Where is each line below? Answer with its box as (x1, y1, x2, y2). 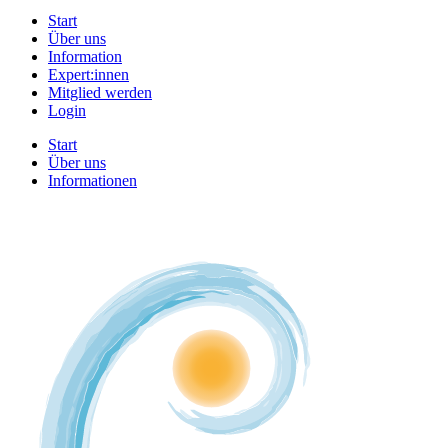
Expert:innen (48, 66, 129, 83)
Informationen (48, 172, 137, 189)
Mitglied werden (48, 84, 152, 101)
